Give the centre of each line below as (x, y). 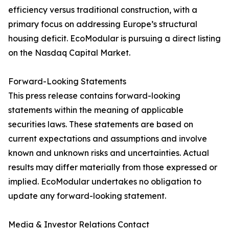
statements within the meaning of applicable (96, 110)
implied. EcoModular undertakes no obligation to (105, 182)
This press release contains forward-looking (94, 96)
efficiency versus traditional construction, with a (103, 10)
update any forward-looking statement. (87, 196)
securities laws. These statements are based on (101, 124)
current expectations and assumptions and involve (108, 139)
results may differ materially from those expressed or (113, 167)
